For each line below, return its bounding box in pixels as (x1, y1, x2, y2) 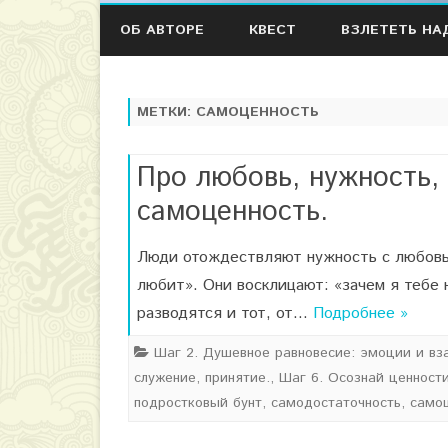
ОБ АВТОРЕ (120, 19, 204, 40)
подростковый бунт (134, 392, 262, 413)
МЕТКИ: (137, 101, 196, 122)
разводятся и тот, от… (137, 301, 313, 325)
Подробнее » (313, 301, 408, 325)
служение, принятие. (134, 367, 270, 388)
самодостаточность (271, 392, 401, 413)
